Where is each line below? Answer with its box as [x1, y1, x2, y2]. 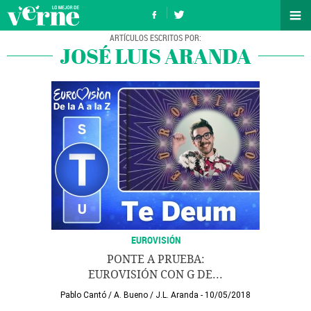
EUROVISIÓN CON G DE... [88, 268, 223, 281]
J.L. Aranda [155, 290, 199, 300]
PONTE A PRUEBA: [106, 253, 205, 266]
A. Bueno [114, 290, 148, 300]
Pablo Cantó [60, 290, 106, 300]
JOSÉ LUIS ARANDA [60, 42, 251, 70]
